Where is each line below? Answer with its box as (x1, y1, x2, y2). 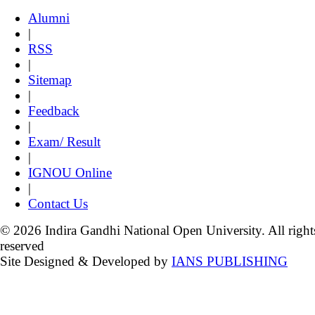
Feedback (28, 103, 79, 118)
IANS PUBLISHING (172, 254, 288, 269)
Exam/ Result (28, 134, 101, 149)
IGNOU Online (28, 165, 112, 180)
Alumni (28, 11, 70, 25)
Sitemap (28, 72, 72, 87)
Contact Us (28, 196, 88, 211)
